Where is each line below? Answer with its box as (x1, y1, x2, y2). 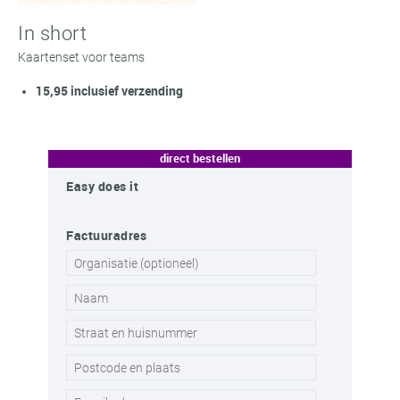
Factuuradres (66, 227, 146, 245)
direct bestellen (160, 150, 240, 167)
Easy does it (66, 178, 138, 196)
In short (18, 22, 87, 46)
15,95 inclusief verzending (36, 82, 183, 100)
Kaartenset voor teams (18, 50, 145, 65)
